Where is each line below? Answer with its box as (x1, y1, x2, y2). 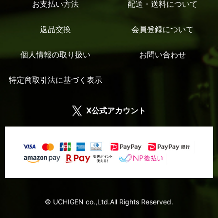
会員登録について (131, 24, 194, 34)
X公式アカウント (86, 105, 146, 115)
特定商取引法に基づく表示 (8, 74, 102, 85)
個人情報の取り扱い (20, 49, 91, 59)
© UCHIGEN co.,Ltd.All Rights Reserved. (45, 198, 173, 206)
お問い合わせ (139, 49, 186, 59)
